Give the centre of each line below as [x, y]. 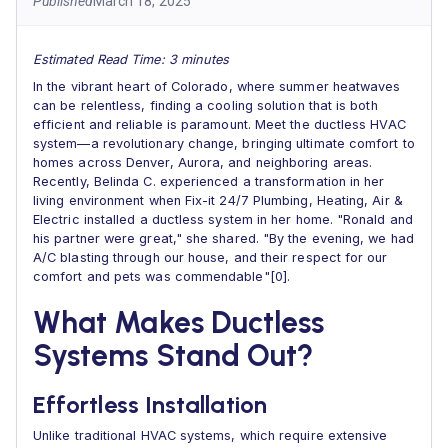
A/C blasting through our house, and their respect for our [210, 257]
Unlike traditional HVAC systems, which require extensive [210, 435]
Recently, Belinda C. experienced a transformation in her [209, 181]
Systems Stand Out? [173, 355]
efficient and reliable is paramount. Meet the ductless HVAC [219, 124]
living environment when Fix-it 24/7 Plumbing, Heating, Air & [218, 200]
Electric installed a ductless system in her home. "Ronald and [223, 219]
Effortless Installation [150, 404]
